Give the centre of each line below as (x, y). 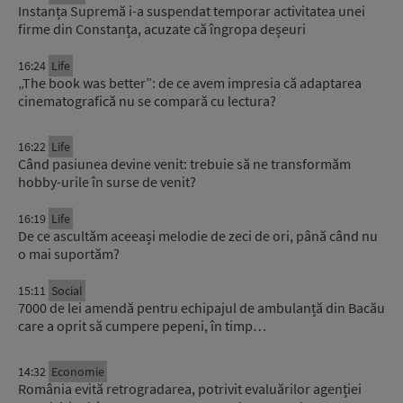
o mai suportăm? (69, 253)
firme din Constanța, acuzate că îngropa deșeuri (162, 28)
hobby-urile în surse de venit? (107, 181)
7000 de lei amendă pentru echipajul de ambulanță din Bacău (201, 307)
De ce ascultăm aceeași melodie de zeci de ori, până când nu (198, 235)
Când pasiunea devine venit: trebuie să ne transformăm (184, 163)
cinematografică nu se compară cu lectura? (147, 100)
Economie (78, 371)
